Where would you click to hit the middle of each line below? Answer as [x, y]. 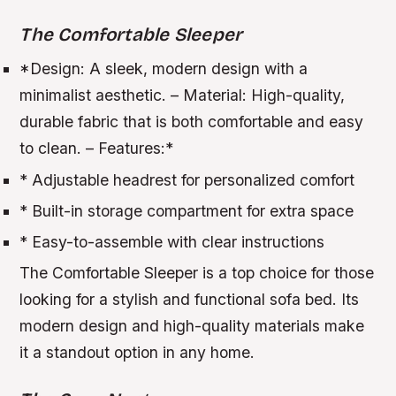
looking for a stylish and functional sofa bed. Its [190, 300]
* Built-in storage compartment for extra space [187, 210]
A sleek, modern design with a [197, 69]
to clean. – [59, 148]
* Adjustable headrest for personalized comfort [187, 179]
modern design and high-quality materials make [192, 326]
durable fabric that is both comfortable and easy [192, 122]
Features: [132, 148]
